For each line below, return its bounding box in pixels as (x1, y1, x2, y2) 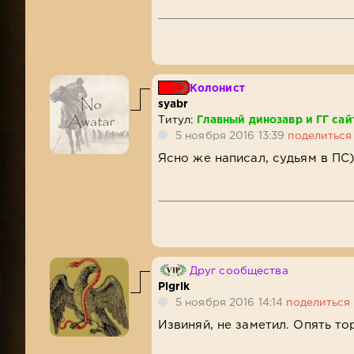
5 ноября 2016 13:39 (175, 130, 288, 141)
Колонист (189, 83, 245, 93)
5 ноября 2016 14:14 (175, 297, 287, 307)
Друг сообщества (189, 265, 288, 276)
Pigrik (157, 281, 190, 292)
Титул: (157, 115, 197, 125)
